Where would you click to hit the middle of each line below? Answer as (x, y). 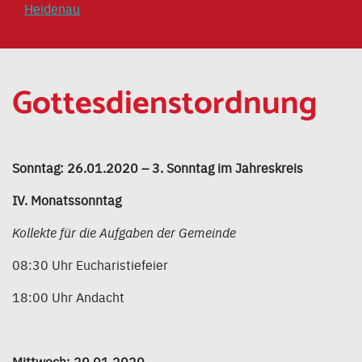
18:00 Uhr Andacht (68, 297)
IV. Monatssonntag (67, 200)
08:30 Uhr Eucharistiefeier (90, 265)
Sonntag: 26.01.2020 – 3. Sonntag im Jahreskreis (158, 168)
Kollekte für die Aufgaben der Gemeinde (124, 232)
